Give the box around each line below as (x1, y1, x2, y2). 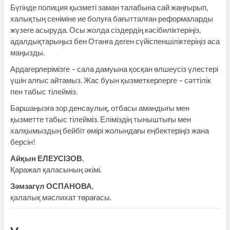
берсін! (10, 137, 35, 147)
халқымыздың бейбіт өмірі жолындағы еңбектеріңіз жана (10, 126, 209, 136)
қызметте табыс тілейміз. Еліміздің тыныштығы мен (10, 114, 191, 124)
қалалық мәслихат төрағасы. (10, 193, 111, 202)
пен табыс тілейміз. (10, 87, 78, 97)
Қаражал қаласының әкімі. (10, 165, 102, 175)
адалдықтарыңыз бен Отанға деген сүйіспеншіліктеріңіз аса (10, 36, 220, 46)
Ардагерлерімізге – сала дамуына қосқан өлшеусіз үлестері (10, 64, 218, 74)
